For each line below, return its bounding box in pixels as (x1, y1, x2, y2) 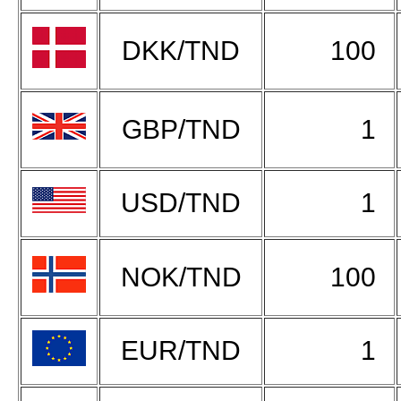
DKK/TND (115, 35, 247, 65)
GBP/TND (114, 114, 248, 144)
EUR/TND (114, 335, 248, 365)
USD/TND (114, 187, 248, 218)
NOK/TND (113, 261, 249, 292)
